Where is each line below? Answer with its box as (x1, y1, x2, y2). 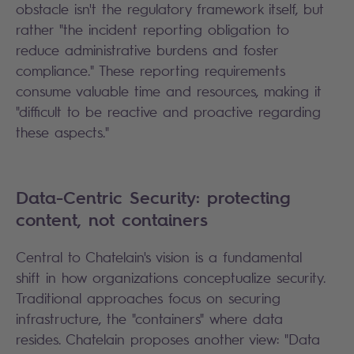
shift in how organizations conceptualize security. (16, 268, 326, 286)
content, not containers (16, 207, 208, 232)
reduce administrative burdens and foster (16, 40, 278, 58)
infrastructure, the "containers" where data (16, 309, 283, 327)
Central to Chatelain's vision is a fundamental (16, 247, 302, 265)
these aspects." (16, 122, 109, 141)
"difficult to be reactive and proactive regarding (16, 102, 321, 120)
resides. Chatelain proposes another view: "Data (16, 330, 320, 348)
